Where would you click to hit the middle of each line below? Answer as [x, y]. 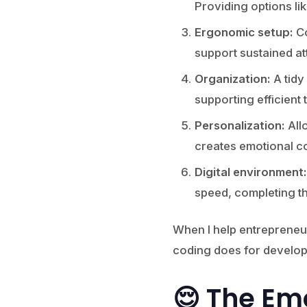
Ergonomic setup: [244, 32]
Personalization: [240, 125]
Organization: [232, 79]
